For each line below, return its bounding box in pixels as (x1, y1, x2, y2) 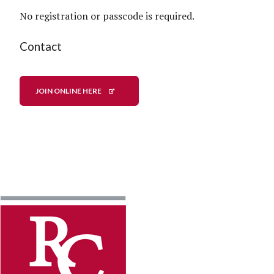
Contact (20, 39, 62, 53)
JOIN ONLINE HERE (35, 86, 102, 95)
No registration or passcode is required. (20, 9, 194, 23)
